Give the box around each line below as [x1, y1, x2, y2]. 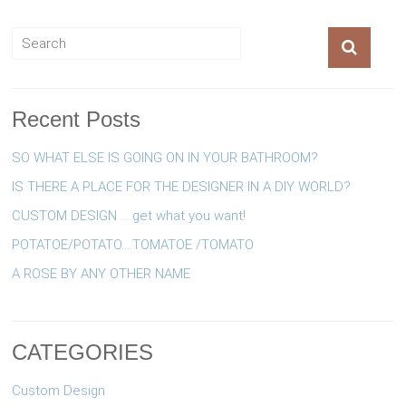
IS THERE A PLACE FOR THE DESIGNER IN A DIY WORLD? [12, 179, 352, 196]
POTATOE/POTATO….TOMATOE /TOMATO [12, 237, 255, 254]
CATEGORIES [12, 340, 154, 365]
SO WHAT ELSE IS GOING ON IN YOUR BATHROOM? [12, 150, 319, 167]
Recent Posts [12, 107, 141, 132]
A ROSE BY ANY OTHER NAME [12, 266, 191, 283]
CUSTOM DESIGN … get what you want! [12, 208, 246, 225]
